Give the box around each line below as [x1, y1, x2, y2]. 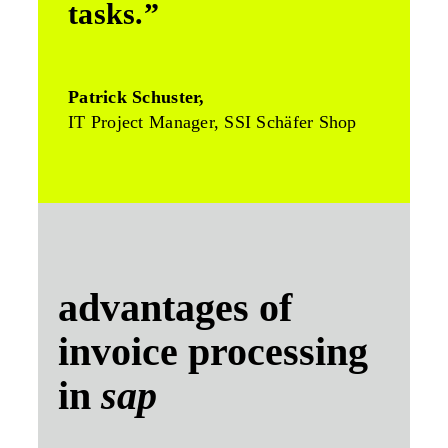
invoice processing [58, 329, 368, 375]
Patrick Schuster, [68, 86, 205, 107]
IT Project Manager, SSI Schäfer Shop [68, 111, 357, 132]
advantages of [58, 285, 292, 331]
